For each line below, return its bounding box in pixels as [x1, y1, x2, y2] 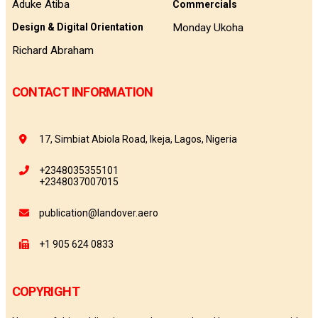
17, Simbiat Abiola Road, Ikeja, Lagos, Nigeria [39, 133, 238, 146]
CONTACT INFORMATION [11, 84, 153, 100]
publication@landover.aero [39, 207, 159, 219]
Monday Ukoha [172, 21, 243, 34]
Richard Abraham [11, 43, 94, 57]
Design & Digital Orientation [11, 21, 143, 33]
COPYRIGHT [11, 283, 79, 299]
